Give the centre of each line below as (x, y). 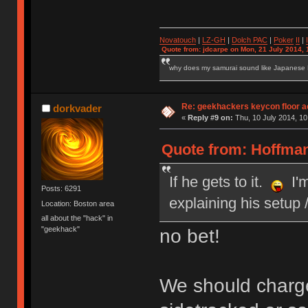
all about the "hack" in (77, 218)
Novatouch (177, 40)
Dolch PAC (249, 40)
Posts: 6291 (62, 189)
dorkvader (77, 109)
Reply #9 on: (210, 118)
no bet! (189, 236)
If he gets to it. (220, 182)
